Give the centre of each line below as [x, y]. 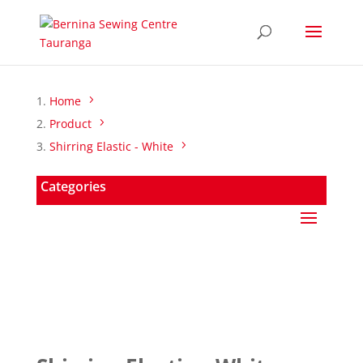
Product [70, 124]
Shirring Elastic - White [111, 146]
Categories [73, 186]
